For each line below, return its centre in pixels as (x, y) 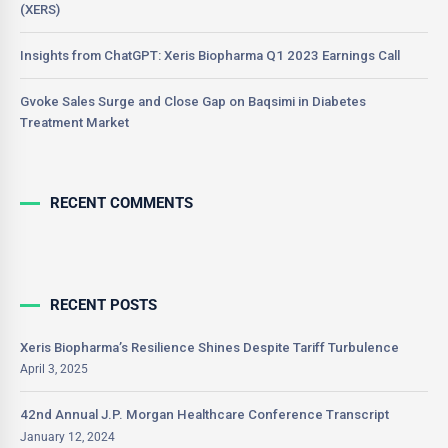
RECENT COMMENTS (121, 202)
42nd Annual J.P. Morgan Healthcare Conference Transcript (204, 415)
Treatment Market (74, 122)
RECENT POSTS (103, 304)
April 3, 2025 (54, 369)
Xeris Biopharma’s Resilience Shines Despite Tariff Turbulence (209, 347)
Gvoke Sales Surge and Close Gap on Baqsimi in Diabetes (193, 101)
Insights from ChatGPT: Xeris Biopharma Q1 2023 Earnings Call (210, 55)
